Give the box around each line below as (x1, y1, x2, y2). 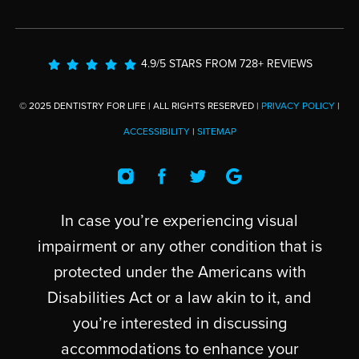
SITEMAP (196, 126, 236, 138)
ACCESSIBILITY (123, 126, 190, 138)
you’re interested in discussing (72, 314, 287, 334)
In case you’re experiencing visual (61, 212, 298, 232)
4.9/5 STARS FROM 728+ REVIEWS (141, 57, 313, 71)
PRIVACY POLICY (261, 100, 335, 112)
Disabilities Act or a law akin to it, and (47, 288, 312, 309)
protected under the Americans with (53, 263, 306, 283)
